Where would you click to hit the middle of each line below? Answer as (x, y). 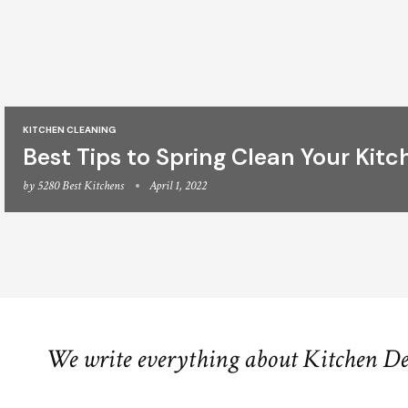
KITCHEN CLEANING (69, 129)
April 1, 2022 (178, 185)
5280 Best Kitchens (81, 185)
